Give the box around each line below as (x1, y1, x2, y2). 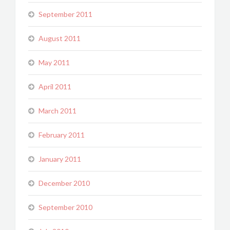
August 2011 (39, 34, 81, 43)
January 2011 (39, 155, 81, 163)
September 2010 (39, 203, 92, 212)
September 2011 (39, 10, 92, 18)
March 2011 (39, 106, 76, 115)
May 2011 (39, 58, 70, 67)
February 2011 (39, 130, 85, 139)
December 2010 (39, 179, 90, 187)
